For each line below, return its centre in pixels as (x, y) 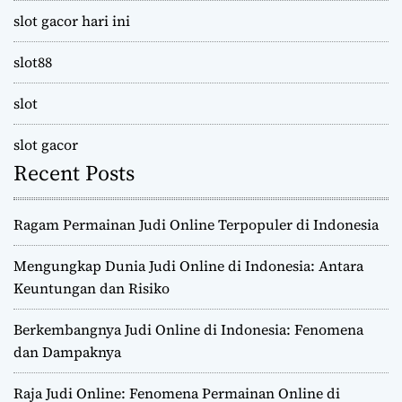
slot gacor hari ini (72, 21)
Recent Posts (74, 173)
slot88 (33, 62)
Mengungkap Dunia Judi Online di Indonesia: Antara (188, 266)
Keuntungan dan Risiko (92, 288)
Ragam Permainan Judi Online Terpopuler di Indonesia (196, 225)
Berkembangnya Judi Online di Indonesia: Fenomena (188, 330)
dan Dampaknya (67, 352)
